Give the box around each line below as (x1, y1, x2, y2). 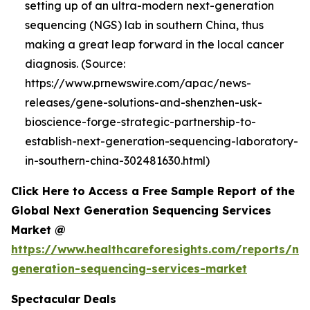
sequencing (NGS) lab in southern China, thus (25, 17, 264, 32)
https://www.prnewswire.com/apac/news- (25, 75, 251, 90)
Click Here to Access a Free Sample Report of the (11, 183, 295, 198)
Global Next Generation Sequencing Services (11, 203, 271, 217)
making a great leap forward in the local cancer (25, 37, 284, 51)
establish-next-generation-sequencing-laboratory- (25, 134, 298, 148)
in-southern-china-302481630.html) (25, 153, 210, 167)
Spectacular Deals (11, 291, 116, 306)
